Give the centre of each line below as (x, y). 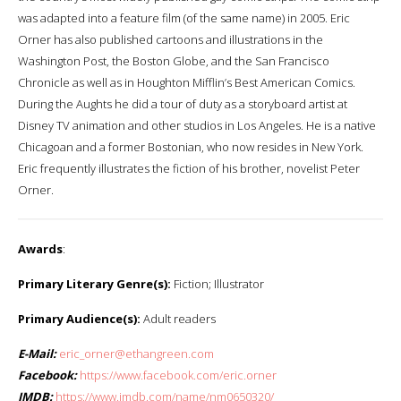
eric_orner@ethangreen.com (137, 353)
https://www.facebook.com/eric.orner (178, 375)
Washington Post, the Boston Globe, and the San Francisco (174, 60)
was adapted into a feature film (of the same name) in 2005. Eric (184, 17)
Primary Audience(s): (79, 318)
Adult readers (178, 318)
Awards (40, 248)
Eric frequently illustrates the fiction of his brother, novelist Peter (189, 168)
